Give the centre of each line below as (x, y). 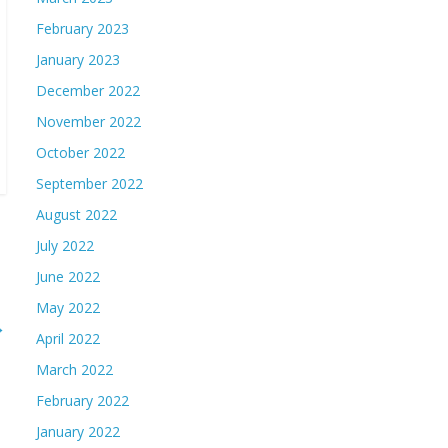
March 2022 (74, 369)
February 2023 (82, 28)
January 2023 (78, 59)
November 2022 (88, 121)
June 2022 (68, 276)
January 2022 (78, 431)
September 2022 (89, 183)
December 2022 (88, 90)
